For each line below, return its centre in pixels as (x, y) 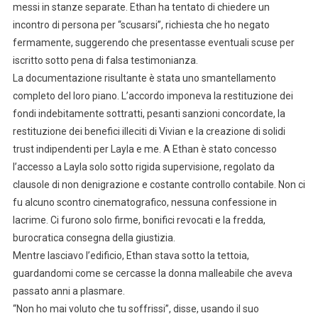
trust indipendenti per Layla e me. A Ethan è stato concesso (144, 149)
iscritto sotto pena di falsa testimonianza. (105, 60)
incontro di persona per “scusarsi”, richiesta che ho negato (141, 24)
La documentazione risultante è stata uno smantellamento (144, 78)
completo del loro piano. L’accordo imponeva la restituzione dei (153, 95)
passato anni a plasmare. (68, 291)
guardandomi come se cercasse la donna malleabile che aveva (152, 273)
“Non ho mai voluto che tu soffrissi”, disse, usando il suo (136, 308)
